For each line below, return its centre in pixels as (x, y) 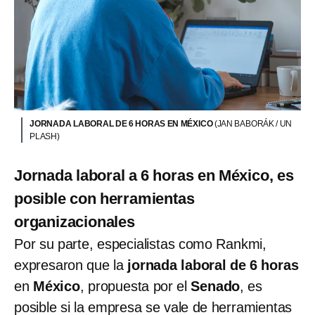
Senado (216, 287)
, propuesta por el (135, 287)
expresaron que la (69, 265)
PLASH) (45, 137)
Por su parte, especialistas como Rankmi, (140, 244)
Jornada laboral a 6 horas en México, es (154, 176)
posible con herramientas (104, 199)
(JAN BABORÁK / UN (253, 124)
